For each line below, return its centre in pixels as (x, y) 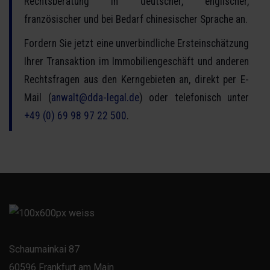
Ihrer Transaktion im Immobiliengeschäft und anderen (137, 61)
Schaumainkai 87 (44, 249)
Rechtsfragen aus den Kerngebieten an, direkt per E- (137, 80)
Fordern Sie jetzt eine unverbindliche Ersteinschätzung (137, 43)
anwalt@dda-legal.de (95, 98)
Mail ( (38, 98)
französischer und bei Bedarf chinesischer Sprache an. (136, 19)
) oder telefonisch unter (194, 98)
